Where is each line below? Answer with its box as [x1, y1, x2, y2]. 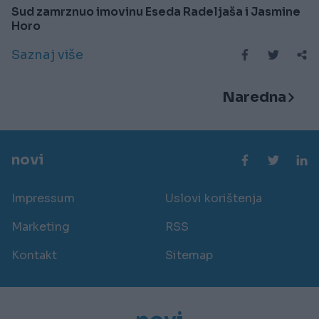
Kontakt [11, 247, 57, 263]
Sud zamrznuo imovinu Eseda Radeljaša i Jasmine [11, 4, 300, 19]
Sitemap [165, 247, 213, 263]
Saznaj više [11, 46, 83, 63]
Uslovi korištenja [165, 190, 262, 206]
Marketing [11, 219, 70, 234]
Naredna [222, 88, 286, 106]
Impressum [11, 190, 75, 206]
